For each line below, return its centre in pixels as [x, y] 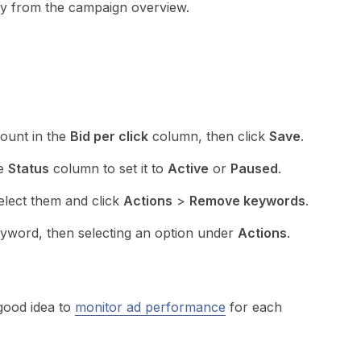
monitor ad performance [150, 307]
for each [254, 307]
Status [29, 168]
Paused [254, 168]
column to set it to [108, 168]
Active [188, 168]
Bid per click [109, 136]
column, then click [209, 136]
